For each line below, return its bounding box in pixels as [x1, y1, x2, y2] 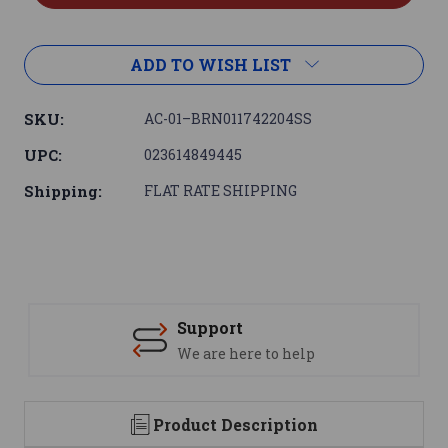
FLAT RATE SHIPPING [144, 181, 297, 201]
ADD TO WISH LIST [129, 54, 291, 76]
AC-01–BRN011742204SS [144, 109, 312, 129]
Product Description [152, 414, 318, 436]
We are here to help [177, 344, 315, 364]
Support [177, 317, 243, 339]
